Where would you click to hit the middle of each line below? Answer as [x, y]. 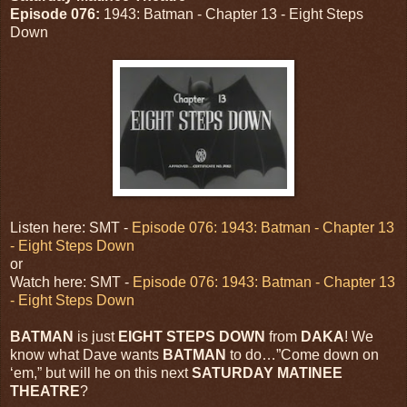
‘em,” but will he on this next [101, 372]
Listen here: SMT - [71, 227]
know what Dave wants [86, 354]
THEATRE [45, 391]
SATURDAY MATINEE [267, 372]
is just [96, 336]
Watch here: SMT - [71, 282]
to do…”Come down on [304, 354]
